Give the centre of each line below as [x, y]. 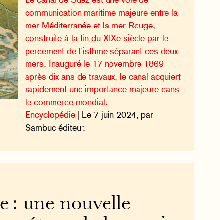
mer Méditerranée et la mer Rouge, [90, 25]
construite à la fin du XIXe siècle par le [96, 38]
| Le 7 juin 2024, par [114, 114]
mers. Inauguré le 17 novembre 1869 [94, 63]
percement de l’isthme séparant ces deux [101, 51]
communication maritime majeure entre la [101, 12]
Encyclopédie [50, 114]
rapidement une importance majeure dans [102, 89]
